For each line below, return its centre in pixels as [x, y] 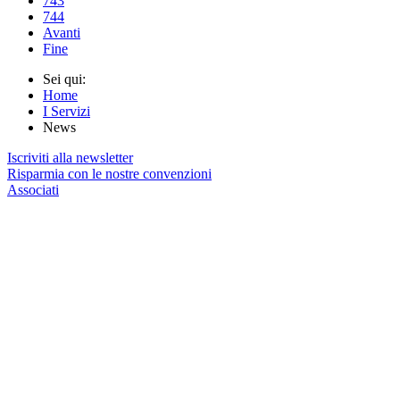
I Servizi [67, 111]
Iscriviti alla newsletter [70, 158]
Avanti [62, 33]
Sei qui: [68, 79]
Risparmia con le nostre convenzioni [109, 174]
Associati [33, 190]
